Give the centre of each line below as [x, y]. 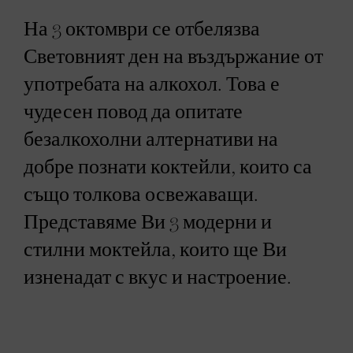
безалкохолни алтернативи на [151, 139]
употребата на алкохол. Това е [152, 84]
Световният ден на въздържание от [173, 57]
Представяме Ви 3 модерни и [148, 222]
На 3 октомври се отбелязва [142, 29]
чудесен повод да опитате [133, 112]
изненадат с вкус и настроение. [158, 277]
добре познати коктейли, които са [168, 167]
